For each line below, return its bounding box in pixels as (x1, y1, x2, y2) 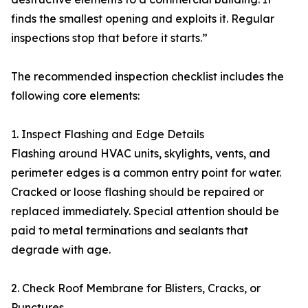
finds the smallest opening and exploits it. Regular (11, 12, 274, 25)
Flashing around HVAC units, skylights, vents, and (11, 146, 270, 160)
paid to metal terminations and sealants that (11, 223, 248, 237)
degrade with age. (11, 243, 111, 256)
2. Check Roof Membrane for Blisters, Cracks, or (11, 281, 261, 295)
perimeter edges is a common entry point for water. (11, 166, 281, 179)
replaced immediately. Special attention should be (11, 204, 279, 218)
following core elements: (11, 89, 140, 102)
